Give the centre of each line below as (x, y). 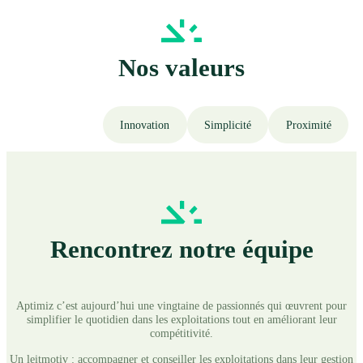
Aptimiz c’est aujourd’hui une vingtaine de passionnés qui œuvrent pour (181, 306)
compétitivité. (181, 333)
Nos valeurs (181, 67)
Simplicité (228, 125)
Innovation (145, 125)
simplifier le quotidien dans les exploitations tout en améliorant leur (181, 320)
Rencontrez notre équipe (181, 250)
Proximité (308, 125)
